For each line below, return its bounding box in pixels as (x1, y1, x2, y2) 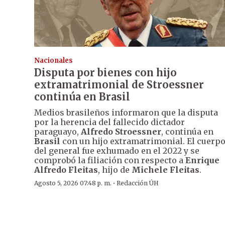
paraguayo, (34, 126, 81, 137)
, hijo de (98, 164, 132, 175)
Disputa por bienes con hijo (34, 66, 177, 79)
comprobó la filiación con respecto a (34, 155, 185, 165)
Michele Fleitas (132, 164, 199, 175)
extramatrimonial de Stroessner (34, 78, 204, 91)
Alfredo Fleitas (34, 164, 98, 175)
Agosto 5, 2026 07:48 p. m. (34, 179, 111, 187)
